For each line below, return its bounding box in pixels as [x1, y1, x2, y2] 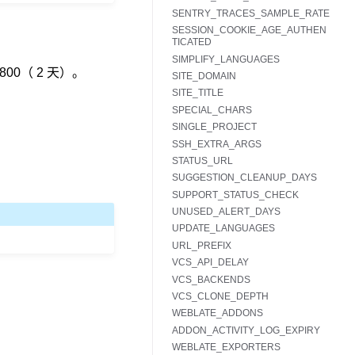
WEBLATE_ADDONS [172, 307, 263, 319]
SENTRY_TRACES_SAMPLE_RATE [172, 7, 330, 19]
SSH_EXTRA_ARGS [172, 138, 261, 150]
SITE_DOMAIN [172, 70, 236, 82]
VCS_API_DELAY [172, 257, 249, 269]
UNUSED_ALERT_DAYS [172, 206, 281, 218]
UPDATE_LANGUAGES [172, 223, 275, 235]
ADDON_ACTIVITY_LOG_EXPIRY [172, 324, 320, 336]
